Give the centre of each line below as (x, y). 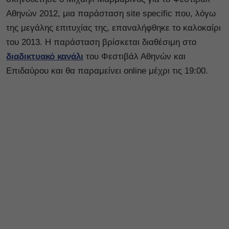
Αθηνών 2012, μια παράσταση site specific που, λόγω (111, 13)
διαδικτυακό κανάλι (45, 56)
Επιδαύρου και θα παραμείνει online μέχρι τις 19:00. (107, 71)
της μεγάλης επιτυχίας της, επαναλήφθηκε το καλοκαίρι (113, 28)
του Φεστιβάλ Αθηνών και (134, 56)
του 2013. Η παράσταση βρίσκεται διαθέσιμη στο (101, 42)
